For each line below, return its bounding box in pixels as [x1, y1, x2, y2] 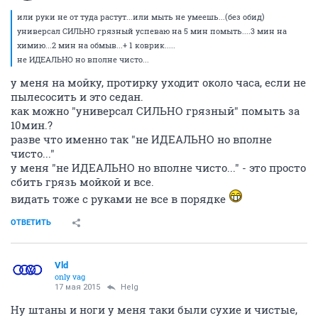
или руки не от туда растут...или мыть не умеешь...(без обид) [17, 11, 265, 22]
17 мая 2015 [55, 283, 100, 292]
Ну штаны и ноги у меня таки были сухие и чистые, [11, 302, 297, 317]
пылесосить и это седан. [11, 89, 143, 104]
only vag [55, 271, 85, 282]
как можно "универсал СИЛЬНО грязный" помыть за [11, 104, 300, 118]
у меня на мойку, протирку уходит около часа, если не [11, 75, 306, 89]
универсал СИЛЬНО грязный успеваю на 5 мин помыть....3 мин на [17, 26, 287, 36]
